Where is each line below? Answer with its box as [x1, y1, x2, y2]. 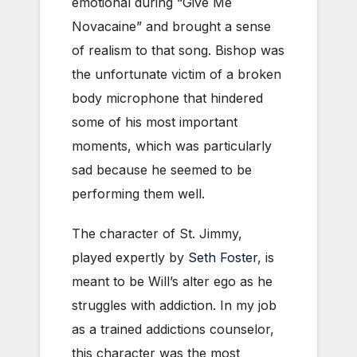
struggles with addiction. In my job [72, 296, 277, 313]
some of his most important [72, 113, 237, 130]
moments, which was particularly [72, 137, 272, 154]
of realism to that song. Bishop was [72, 41, 284, 58]
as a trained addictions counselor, [72, 320, 274, 337]
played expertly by [72, 249, 188, 265]
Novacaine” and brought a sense [72, 18, 271, 34]
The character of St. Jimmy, [72, 225, 242, 241]
